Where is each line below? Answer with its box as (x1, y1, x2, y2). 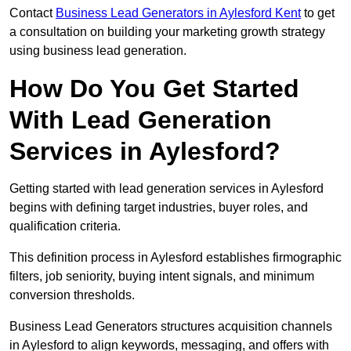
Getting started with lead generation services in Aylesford (9, 182, 324, 196)
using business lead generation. (9, 44, 186, 58)
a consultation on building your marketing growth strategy (9, 25, 325, 39)
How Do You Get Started (9, 74, 299, 103)
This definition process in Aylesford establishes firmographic (9, 251, 342, 265)
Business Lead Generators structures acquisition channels (9, 320, 332, 334)
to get (301, 6, 335, 20)
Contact (9, 6, 56, 20)
